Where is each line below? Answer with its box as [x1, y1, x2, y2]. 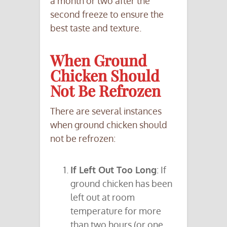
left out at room [70, 192, 135, 203]
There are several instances [50, 105, 162, 117]
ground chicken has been [70, 178, 172, 190]
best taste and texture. [50, 22, 141, 34]
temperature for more [70, 205, 161, 217]
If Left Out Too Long [70, 164, 157, 176]
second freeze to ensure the [50, 9, 164, 20]
